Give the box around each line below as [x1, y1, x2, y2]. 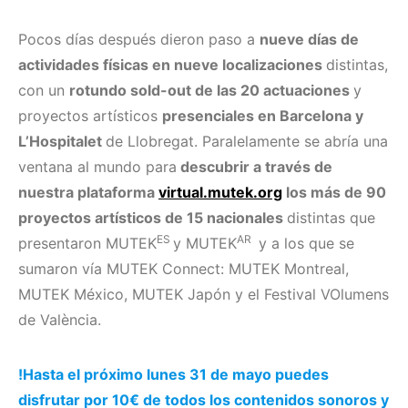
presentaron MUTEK [18, 233, 157, 252]
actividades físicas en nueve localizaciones [18, 55, 326, 74]
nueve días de [260, 29, 359, 48]
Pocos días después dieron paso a [18, 29, 260, 48]
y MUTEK [173, 233, 237, 252]
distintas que [287, 208, 375, 227]
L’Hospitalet [18, 131, 106, 150]
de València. [18, 310, 101, 329]
